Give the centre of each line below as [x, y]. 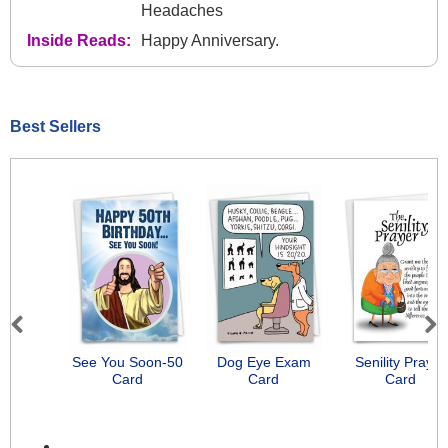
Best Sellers [55, 126]
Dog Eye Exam [263, 362]
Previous [46, 346]
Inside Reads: [79, 40]
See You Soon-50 [128, 362]
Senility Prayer [400, 362]
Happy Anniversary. [210, 40]
